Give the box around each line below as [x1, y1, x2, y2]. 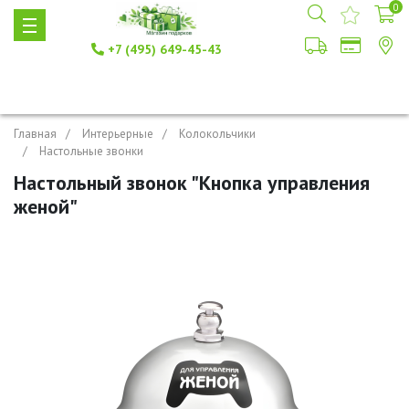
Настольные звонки [39, 143, 143, 159]
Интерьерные [82, 126, 153, 142]
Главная [14, 126, 57, 142]
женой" [14, 194, 78, 219]
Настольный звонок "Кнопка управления [14, 170, 370, 195]
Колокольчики [179, 126, 256, 142]
